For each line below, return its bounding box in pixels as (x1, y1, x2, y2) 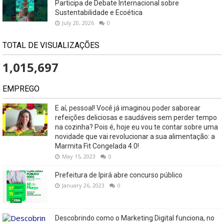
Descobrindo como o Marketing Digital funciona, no (55, 213, 214, 222)
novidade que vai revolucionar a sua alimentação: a (55, 132, 215, 140)
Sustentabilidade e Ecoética (55, 8, 142, 16)
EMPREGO (2, 83, 39, 93)
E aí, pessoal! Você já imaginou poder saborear (55, 103, 200, 112)
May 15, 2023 (62, 152, 95, 160)
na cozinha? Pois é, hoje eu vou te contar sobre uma (55, 122, 218, 131)
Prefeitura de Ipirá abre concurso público (55, 170, 182, 179)
